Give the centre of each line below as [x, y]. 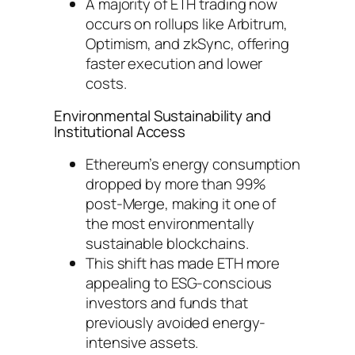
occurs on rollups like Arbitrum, [187, 23]
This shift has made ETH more [183, 263]
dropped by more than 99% [176, 183]
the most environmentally [170, 223]
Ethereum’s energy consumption [193, 164]
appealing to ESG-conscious [179, 282]
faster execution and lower [174, 63]
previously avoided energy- [176, 322]
